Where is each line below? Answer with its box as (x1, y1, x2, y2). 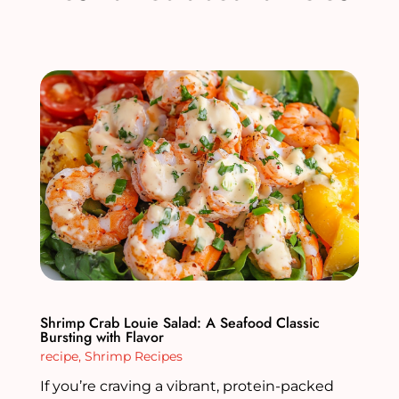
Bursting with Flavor (39, 326, 164, 347)
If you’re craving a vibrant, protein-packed (39, 376, 334, 395)
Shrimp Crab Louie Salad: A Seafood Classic (39, 312, 320, 333)
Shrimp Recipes (84, 347, 183, 364)
